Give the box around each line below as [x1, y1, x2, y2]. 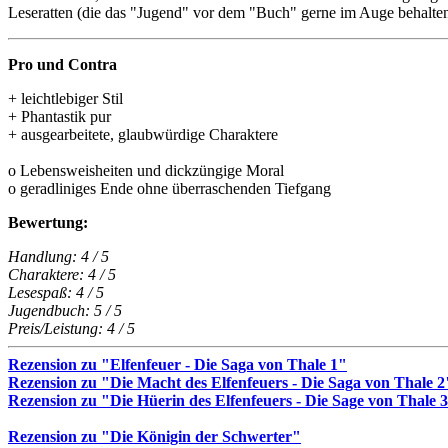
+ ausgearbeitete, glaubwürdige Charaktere [8, 125, 278, 143]
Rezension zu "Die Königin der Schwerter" [8, 427, 301, 445]
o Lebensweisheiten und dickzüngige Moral [8, 161, 284, 179]
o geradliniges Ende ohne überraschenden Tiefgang [8, 179, 331, 197]
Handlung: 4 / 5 [8, 247, 109, 265]
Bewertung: [8, 213, 92, 231]
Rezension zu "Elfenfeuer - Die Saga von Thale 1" [8, 355, 347, 373]
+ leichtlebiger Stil [8, 89, 123, 107]
